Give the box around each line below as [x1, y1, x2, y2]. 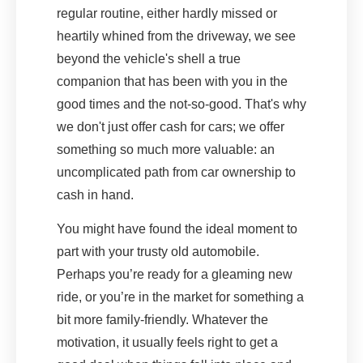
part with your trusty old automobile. [57, 244, 259, 258]
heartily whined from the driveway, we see [57, 28, 296, 43]
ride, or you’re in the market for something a [57, 289, 304, 304]
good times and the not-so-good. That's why [57, 96, 306, 111]
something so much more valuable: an [57, 142, 275, 156]
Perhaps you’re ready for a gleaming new [57, 267, 293, 281]
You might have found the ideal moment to [57, 221, 297, 236]
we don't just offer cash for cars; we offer [57, 119, 284, 134]
